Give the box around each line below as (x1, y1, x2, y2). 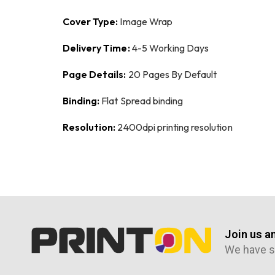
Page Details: (63, 68, 128, 80)
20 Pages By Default (128, 68, 217, 80)
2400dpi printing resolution (117, 121, 233, 134)
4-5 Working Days (131, 41, 209, 54)
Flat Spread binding (101, 95, 184, 107)
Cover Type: (63, 15, 120, 28)
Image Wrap (120, 15, 172, 28)
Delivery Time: (63, 41, 132, 54)
